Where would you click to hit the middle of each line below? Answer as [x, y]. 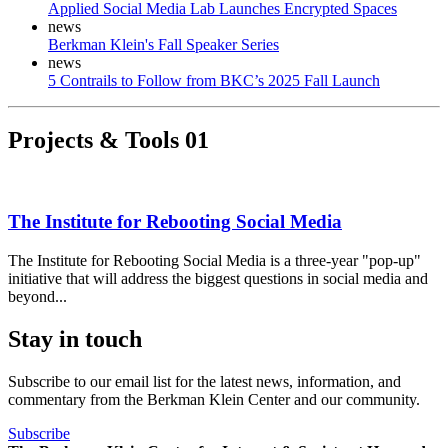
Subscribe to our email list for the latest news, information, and [204, 381]
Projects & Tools [96, 140]
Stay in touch [75, 338]
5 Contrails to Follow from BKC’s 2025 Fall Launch [214, 80]
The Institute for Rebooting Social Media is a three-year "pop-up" [214, 260]
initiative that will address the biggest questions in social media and [218, 278]
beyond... [37, 296]
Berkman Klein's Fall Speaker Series [163, 44]
